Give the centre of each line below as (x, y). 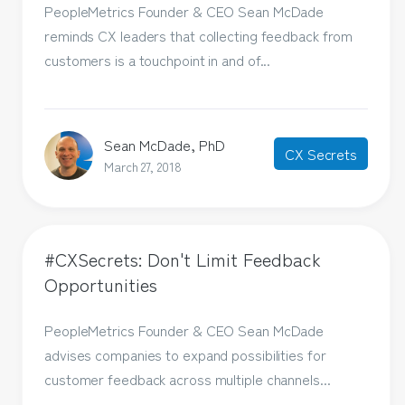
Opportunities (101, 285)
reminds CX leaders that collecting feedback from (199, 36)
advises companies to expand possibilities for (185, 354)
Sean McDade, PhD (165, 145)
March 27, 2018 (143, 167)
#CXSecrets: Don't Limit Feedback (183, 259)
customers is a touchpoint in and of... (158, 60)
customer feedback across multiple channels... (188, 378)
